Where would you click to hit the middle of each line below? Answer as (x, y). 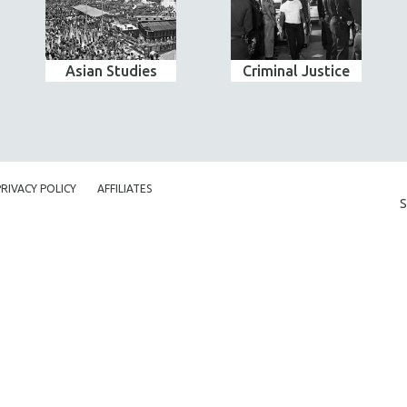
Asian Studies (111, 71)
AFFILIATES (124, 189)
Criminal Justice (296, 71)
